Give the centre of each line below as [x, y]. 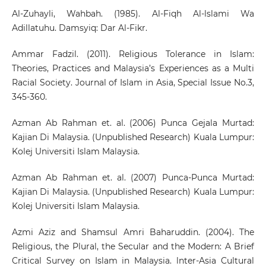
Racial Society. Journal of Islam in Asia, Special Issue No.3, [133, 82]
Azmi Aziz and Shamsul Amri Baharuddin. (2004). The [133, 232]
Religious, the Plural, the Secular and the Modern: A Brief [133, 246]
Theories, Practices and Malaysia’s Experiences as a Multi [133, 68]
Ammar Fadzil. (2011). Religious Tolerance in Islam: [133, 54]
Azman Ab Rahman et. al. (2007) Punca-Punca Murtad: [133, 177]
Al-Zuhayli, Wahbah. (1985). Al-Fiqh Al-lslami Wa [133, 13]
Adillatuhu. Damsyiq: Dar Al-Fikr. [79, 28]
